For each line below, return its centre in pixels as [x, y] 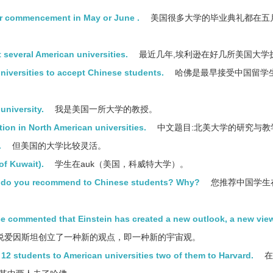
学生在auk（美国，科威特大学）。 [120, 164]
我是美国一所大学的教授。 [105, 109]
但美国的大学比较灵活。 [58, 146]
